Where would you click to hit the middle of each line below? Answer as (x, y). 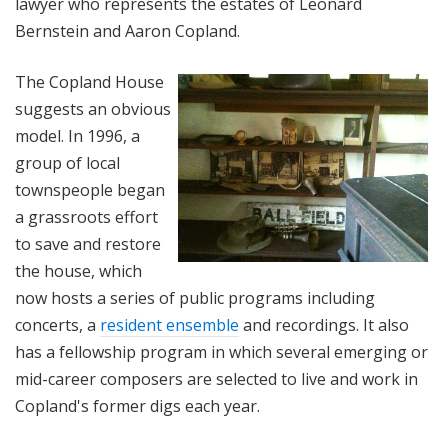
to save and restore (88, 244)
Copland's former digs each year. (137, 406)
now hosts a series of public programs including (195, 298)
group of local (67, 163)
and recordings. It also (324, 325)
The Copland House (89, 82)
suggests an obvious (93, 109)
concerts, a (57, 325)
